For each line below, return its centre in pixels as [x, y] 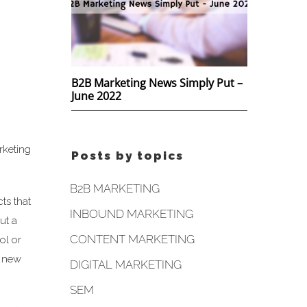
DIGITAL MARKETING [125, 264]
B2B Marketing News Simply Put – [157, 83]
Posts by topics [127, 155]
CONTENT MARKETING [132, 239]
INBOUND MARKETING [131, 213]
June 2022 [96, 96]
